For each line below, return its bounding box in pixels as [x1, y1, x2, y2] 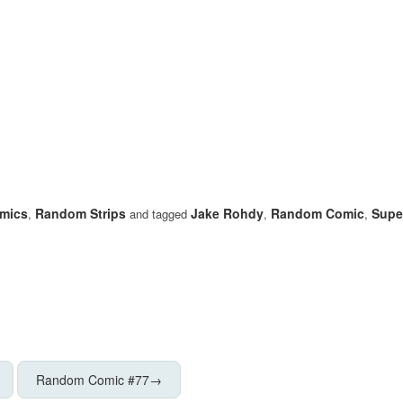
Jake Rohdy [191, 204, 264, 223]
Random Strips [35, 204, 126, 223]
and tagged [126, 205, 191, 223]
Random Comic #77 [36, 370, 149, 389]
